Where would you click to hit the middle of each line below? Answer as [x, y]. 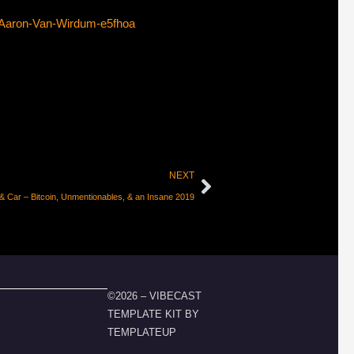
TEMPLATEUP [142, 332]
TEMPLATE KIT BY [153, 314]
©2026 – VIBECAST [154, 296]
